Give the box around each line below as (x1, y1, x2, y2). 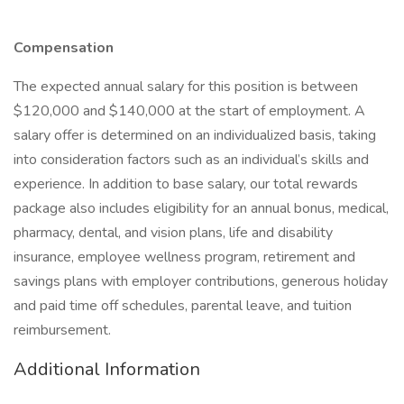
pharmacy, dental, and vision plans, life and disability (14, 223, 333, 243)
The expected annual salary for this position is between (14, 77, 358, 96)
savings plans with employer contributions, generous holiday (14, 271, 388, 291)
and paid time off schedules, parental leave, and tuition (14, 296, 352, 316)
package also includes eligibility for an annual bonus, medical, (14, 198, 389, 218)
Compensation (14, 38, 114, 58)
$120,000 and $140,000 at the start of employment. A (14, 101, 365, 121)
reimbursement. (14, 320, 111, 340)
